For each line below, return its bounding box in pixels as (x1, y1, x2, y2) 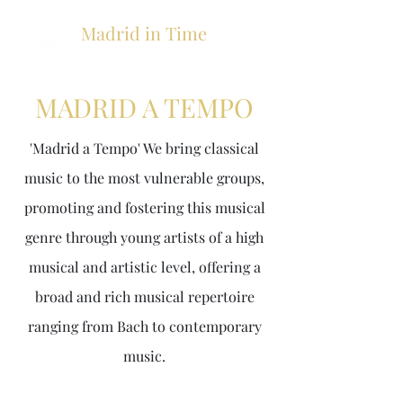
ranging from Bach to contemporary (27, 317, 262, 336)
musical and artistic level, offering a (28, 257, 261, 276)
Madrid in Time (81, 21, 207, 45)
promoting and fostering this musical (23, 198, 265, 217)
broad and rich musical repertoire (34, 287, 255, 306)
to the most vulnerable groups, (67, 168, 264, 187)
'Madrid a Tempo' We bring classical (30, 139, 259, 157)
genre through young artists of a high (25, 228, 264, 246)
